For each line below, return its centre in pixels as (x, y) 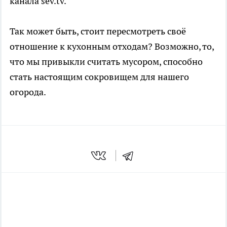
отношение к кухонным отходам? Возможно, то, (112, 47)
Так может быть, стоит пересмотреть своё (98, 31)
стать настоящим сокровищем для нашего (99, 77)
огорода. (28, 92)
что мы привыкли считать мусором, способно (106, 62)
